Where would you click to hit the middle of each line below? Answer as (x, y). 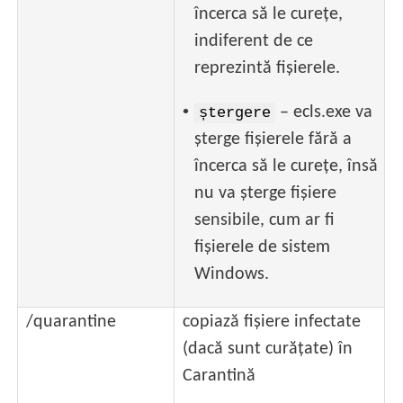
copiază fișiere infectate (272, 322)
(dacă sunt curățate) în (268, 349)
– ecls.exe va (324, 113)
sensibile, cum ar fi (265, 221)
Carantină (219, 376)
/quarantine (72, 322)
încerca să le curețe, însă (287, 167)
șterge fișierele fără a (273, 140)
